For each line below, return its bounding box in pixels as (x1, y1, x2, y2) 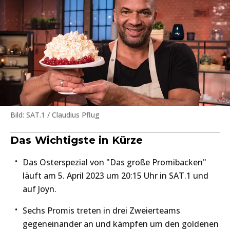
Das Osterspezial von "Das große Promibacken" (23, 156, 206, 168)
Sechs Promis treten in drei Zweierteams (23, 204, 180, 216)
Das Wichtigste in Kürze (10, 133, 143, 146)
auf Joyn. (23, 183, 56, 195)
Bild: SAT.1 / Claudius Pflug (10, 109, 100, 120)
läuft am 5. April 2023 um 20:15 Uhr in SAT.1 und (23, 169, 208, 181)
